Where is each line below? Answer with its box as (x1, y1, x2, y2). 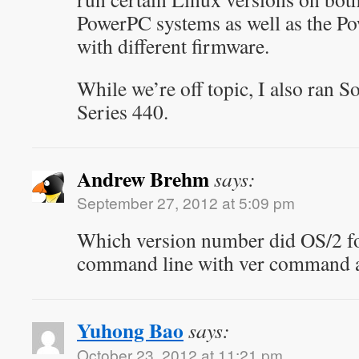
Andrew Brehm (77, 163, 209, 194)
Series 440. (77, 98, 168, 125)
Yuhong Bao (77, 315, 184, 345)
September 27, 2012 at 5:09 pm (77, 192, 295, 213)
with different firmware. (77, 32, 269, 59)
